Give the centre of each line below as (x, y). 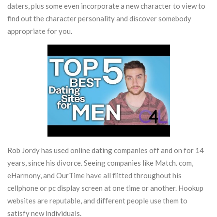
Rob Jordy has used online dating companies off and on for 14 (106, 150)
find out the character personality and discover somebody (99, 18)
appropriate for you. (40, 31)
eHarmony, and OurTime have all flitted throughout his (94, 175)
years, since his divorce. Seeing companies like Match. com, (100, 163)
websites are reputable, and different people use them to (97, 200)
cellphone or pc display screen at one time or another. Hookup (105, 188)
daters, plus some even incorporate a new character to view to (106, 6)
